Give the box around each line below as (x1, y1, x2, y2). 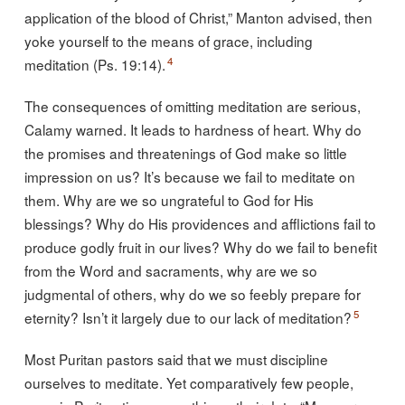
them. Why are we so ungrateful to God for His (24, 189, 314, 210)
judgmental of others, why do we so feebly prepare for (24, 283, 361, 304)
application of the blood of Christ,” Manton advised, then (24, 6, 372, 27)
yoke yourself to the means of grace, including (24, 30, 313, 51)
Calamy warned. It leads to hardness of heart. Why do (24, 118, 362, 139)
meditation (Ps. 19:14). (24, 53, 165, 74)
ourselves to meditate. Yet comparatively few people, (24, 372, 353, 392)
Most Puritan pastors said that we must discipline (24, 348, 328, 369)
